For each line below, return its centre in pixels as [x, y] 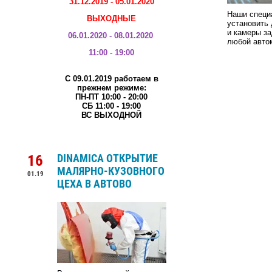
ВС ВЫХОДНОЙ [112, 115]
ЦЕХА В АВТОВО [94, 183]
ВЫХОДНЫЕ [112, 18]
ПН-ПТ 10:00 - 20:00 [112, 97]
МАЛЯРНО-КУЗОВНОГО [110, 171]
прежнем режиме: [111, 87]
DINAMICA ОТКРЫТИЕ [107, 158]
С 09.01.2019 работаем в [111, 78]
